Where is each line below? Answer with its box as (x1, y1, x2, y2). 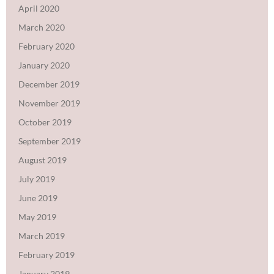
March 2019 (18, 230, 65, 241)
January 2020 (18, 59, 70, 70)
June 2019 (18, 192, 57, 203)
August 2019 (18, 154, 67, 165)
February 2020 (18, 40, 75, 51)
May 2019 (18, 211, 56, 222)
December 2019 (18, 78, 80, 89)
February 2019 (18, 249, 75, 260)
